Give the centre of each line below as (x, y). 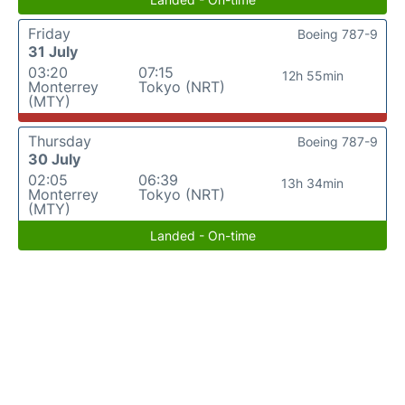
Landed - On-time (202, 235)
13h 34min (313, 183)
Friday (49, 33)
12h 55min (312, 75)
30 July (54, 159)
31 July (53, 52)
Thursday (60, 141)
